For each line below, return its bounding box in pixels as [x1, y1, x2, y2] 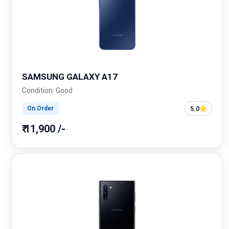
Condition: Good [22, 86, 73, 95]
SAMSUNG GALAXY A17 [22, 71, 118, 82]
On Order [27, 105, 54, 112]
